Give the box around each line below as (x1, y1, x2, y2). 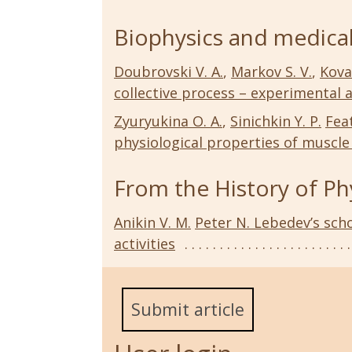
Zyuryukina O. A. (114, 111, 222, 130)
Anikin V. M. (114, 212, 191, 232)
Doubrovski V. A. (114, 61, 223, 81)
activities (114, 233, 175, 253)
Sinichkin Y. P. (230, 111, 321, 130)
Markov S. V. (231, 61, 312, 81)
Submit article (131, 297, 244, 321)
